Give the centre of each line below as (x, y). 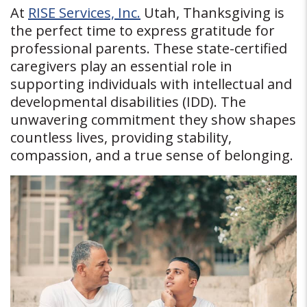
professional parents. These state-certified (149, 48)
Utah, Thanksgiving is (212, 13)
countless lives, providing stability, (121, 137)
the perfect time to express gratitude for (143, 30)
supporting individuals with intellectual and (151, 84)
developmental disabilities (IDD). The (128, 102)
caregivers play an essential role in (121, 66)
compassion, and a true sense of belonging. (153, 155)
